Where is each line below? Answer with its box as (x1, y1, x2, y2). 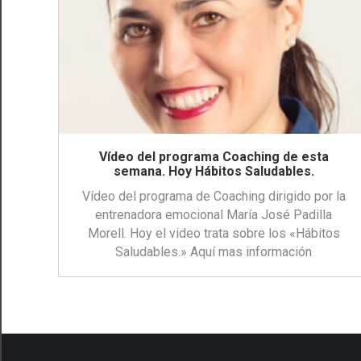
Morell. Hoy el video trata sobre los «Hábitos (87, 226, 340, 242)
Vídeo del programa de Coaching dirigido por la (81, 189, 346, 205)
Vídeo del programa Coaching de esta (98, 149, 329, 165)
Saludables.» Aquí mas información (115, 244, 312, 260)
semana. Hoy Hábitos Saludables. (113, 164, 314, 180)
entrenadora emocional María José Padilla (95, 207, 332, 223)
